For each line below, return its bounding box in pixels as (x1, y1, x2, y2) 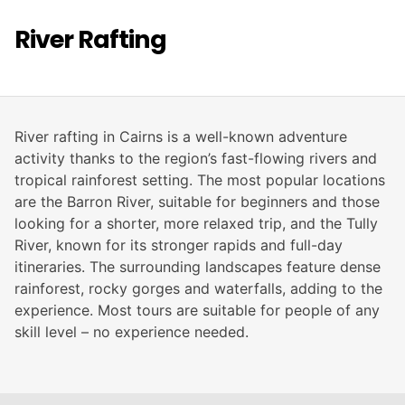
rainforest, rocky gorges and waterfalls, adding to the (14, 279, 382, 298)
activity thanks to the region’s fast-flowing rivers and (14, 149, 377, 168)
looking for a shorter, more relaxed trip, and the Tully (14, 214, 378, 233)
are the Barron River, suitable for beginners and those (14, 193, 380, 212)
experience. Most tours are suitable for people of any (14, 301, 380, 320)
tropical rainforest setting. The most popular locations (14, 171, 385, 190)
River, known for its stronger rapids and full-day (14, 236, 343, 255)
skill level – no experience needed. (14, 323, 249, 342)
